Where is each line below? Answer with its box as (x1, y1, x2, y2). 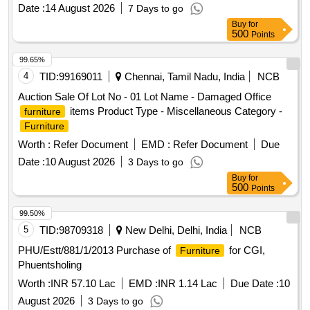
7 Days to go (128, 3, 183, 15)
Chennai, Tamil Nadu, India (122, 71, 245, 83)
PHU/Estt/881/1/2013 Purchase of (18, 244, 174, 257)
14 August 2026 (45, 2, 115, 15)
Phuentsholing (18, 259, 82, 271)
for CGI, (226, 244, 265, 257)
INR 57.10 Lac (51, 277, 116, 290)
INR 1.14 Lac (158, 277, 217, 290)
